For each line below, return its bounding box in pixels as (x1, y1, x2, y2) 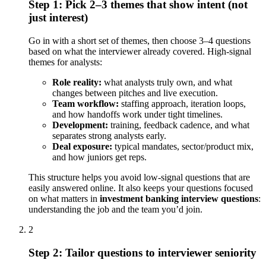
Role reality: (52, 77, 102, 87)
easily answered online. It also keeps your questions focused (28, 182, 253, 193)
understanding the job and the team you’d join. (28, 204, 202, 214)
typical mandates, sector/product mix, (112, 141, 254, 151)
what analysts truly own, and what (102, 77, 232, 87)
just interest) (28, 11, 88, 24)
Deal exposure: (52, 141, 112, 151)
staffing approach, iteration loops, (119, 98, 246, 109)
